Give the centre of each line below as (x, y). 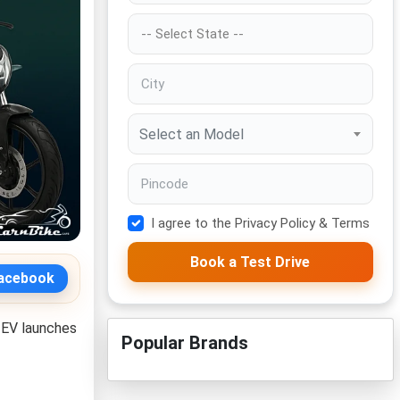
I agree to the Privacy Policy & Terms (260, 223)
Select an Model (191, 134)
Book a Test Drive (250, 262)
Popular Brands (184, 343)
